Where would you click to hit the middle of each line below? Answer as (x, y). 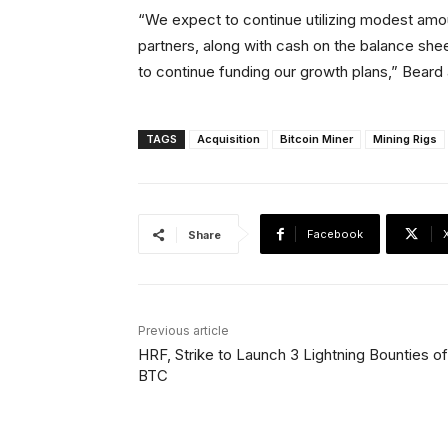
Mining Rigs (405, 139)
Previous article (183, 331)
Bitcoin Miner (316, 139)
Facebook (335, 234)
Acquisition (228, 139)
